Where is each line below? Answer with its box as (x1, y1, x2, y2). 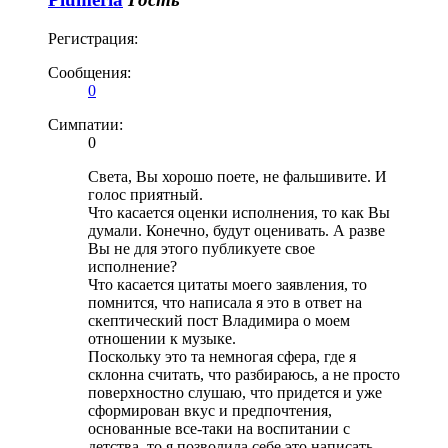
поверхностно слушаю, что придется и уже (88, 383, 382, 401)
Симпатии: (48, 115, 123, 133)
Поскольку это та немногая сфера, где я (88, 347, 356, 365)
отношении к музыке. (88, 329, 236, 347)
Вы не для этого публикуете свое (88, 239, 315, 257)
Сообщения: (48, 63, 131, 81)
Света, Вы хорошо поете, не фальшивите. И (88, 167, 387, 185)
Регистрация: (48, 29, 138, 47)
